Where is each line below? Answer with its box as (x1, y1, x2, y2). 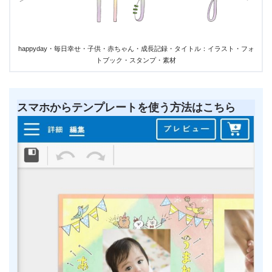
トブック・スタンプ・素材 (96, 56, 176, 64)
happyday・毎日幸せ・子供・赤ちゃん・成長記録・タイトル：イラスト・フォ (18, 45, 254, 53)
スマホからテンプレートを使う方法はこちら (16, 101, 236, 114)
